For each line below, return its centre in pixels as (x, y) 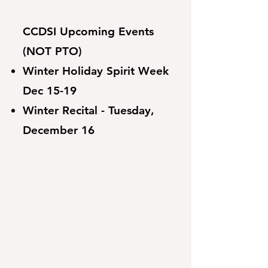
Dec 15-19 (50, 91)
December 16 (59, 130)
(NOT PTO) (52, 51)
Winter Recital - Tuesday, (89, 110)
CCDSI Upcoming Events (88, 31)
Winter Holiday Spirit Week (96, 71)
